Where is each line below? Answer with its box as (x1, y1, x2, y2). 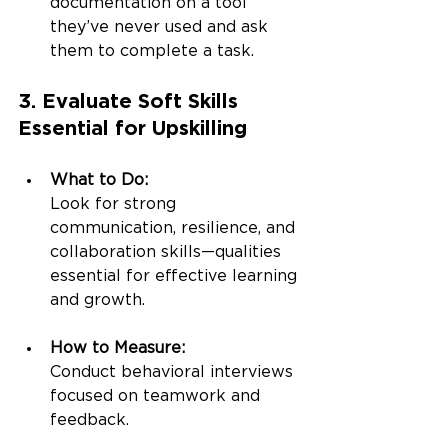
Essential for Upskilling (18, 116, 247, 139)
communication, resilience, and (50, 220, 300, 237)
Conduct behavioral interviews (50, 364, 298, 381)
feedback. (50, 412, 129, 429)
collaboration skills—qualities (50, 244, 286, 261)
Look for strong (50, 196, 181, 213)
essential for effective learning (50, 268, 302, 285)
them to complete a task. (50, 43, 254, 60)
